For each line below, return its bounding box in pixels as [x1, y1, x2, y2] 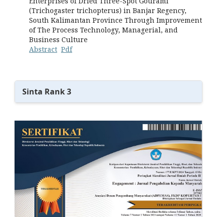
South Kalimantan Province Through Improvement [29, 15, 202, 25]
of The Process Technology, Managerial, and [29, 25, 178, 34]
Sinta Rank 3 [22, 86, 71, 97]
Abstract [29, 44, 57, 54]
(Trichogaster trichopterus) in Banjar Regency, [29, 5, 186, 15]
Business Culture [29, 34, 88, 44]
